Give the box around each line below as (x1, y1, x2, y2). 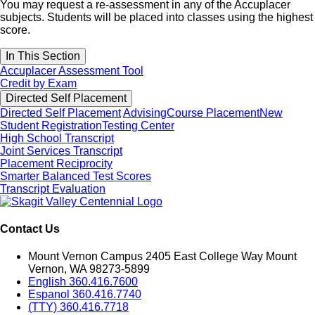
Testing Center (102, 119, 174, 131)
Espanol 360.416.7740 (28, 288, 141, 301)
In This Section (6, 49, 80, 62)
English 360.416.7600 (28, 276, 138, 288)
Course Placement (167, 106, 259, 119)
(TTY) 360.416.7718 (28, 301, 129, 314)
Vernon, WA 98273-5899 (28, 263, 150, 276)
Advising (123, 106, 167, 119)
